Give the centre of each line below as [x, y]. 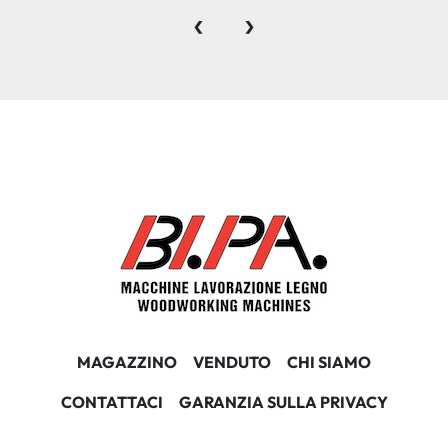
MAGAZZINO [127, 362]
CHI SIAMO [329, 362]
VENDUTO [232, 362]
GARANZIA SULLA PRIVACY [283, 402]
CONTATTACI [111, 402]
